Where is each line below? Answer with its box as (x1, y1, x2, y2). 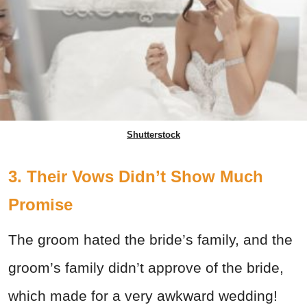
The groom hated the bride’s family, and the (8, 231, 293, 247)
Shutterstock (127, 129, 180, 140)
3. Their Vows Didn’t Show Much (8, 167, 263, 186)
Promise (8, 195, 73, 214)
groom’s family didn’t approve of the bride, (8, 259, 284, 275)
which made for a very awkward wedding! (8, 287, 278, 304)
